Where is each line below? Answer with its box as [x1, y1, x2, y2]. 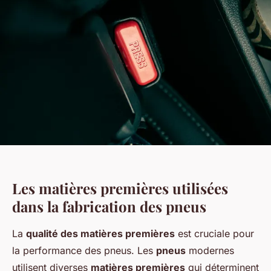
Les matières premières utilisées [12, 178, 228, 198]
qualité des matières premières [26, 227, 175, 240]
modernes [186, 244, 234, 256]
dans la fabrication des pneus [12, 196, 206, 216]
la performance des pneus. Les [12, 244, 156, 256]
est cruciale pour [175, 227, 254, 240]
